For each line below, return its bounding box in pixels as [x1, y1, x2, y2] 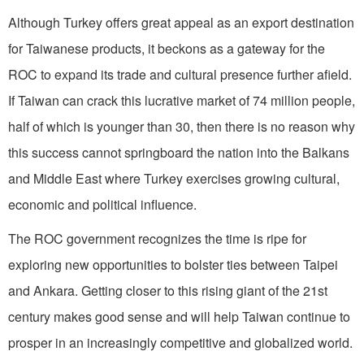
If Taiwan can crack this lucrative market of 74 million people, [8, 90, 355, 110]
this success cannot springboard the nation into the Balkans [8, 142, 349, 162]
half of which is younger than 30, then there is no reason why [8, 116, 355, 136]
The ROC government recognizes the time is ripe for [8, 228, 306, 248]
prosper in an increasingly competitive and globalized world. [8, 332, 353, 352]
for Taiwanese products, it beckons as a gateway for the [8, 38, 325, 58]
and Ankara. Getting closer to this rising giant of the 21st [8, 280, 327, 300]
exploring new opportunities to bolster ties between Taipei [8, 254, 338, 274]
